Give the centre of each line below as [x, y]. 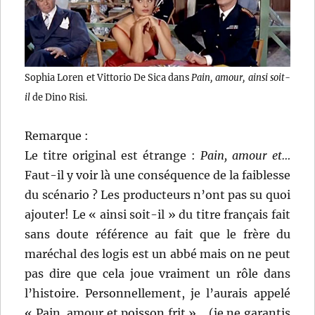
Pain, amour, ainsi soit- [241, 77]
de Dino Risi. [59, 97]
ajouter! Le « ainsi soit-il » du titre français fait [157, 214]
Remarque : [57, 135]
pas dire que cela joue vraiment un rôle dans [157, 273]
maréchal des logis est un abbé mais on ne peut [157, 253]
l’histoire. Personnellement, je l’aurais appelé [157, 293]
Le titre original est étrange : [112, 155]
